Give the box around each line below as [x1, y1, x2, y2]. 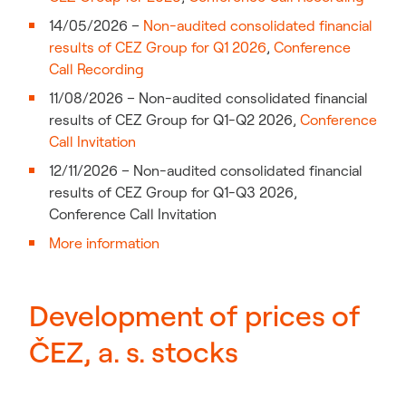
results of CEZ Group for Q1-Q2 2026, [49, 111, 300, 129]
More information [49, 234, 159, 252]
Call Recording [49, 60, 144, 78]
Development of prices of [29, 297, 361, 333]
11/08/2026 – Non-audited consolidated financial [49, 89, 368, 107]
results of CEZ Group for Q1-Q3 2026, [49, 183, 297, 201]
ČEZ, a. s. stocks [29, 333, 238, 370]
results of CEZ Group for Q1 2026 [49, 38, 266, 56]
